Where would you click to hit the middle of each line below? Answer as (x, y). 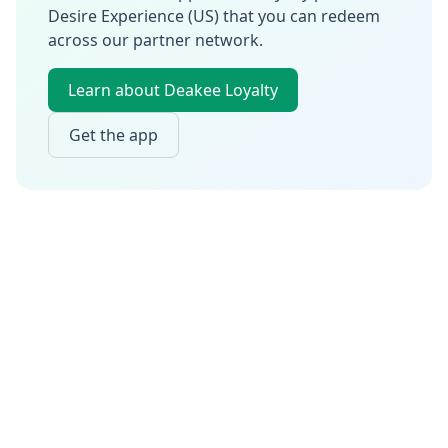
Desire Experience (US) (133, 16)
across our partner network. (155, 40)
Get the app (113, 135)
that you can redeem (299, 16)
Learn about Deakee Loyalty (173, 90)
